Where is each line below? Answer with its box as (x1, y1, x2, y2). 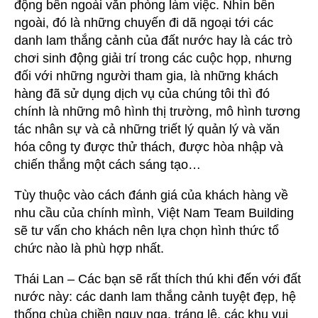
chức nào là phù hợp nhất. (14, 241, 164, 256)
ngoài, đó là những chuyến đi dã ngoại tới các (14, 15, 273, 30)
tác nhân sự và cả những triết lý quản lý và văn (14, 121, 280, 136)
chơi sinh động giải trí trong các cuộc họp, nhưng (14, 50, 292, 65)
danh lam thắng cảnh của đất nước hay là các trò (14, 33, 292, 48)
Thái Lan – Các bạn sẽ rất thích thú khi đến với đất (14, 271, 301, 286)
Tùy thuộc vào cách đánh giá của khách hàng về (14, 187, 288, 202)
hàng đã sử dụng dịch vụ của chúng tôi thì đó (14, 86, 270, 101)
